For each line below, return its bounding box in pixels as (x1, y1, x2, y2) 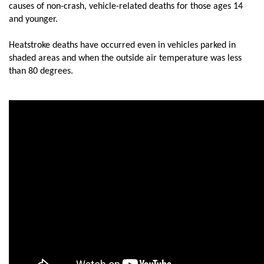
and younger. (9, 15, 58, 25)
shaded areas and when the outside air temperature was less (9, 54, 242, 64)
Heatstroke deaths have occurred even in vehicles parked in (9, 41, 236, 51)
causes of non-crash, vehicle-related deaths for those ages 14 (9, 2, 243, 12)
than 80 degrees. (9, 67, 73, 77)
